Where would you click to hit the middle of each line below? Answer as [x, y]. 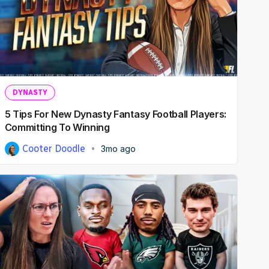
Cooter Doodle [53, 148]
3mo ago [119, 148]
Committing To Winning [57, 127]
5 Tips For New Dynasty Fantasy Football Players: [116, 114]
